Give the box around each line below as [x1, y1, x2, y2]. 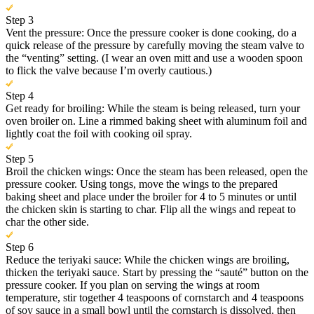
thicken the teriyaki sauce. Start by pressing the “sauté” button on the [6, 266, 308, 279]
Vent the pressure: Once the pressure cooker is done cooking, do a [6, 27, 296, 39]
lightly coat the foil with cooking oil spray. [6, 128, 192, 140]
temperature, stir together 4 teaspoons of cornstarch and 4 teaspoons [6, 292, 303, 304]
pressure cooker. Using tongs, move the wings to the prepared [6, 178, 278, 191]
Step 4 [6, 90, 34, 102]
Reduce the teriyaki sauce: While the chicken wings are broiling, [6, 254, 289, 266]
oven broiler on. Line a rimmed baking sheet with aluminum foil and [6, 115, 307, 128]
